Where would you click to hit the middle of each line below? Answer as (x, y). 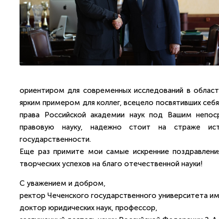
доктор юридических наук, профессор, (89, 208)
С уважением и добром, (64, 183)
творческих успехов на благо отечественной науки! (112, 164)
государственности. (55, 139)
